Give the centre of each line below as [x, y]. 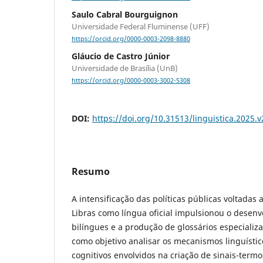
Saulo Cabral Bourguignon [125, 15]
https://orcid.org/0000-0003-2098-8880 [131, 39]
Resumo [91, 172]
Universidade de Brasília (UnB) [125, 68]
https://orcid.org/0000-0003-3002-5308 [131, 81]
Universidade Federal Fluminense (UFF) [141, 27]
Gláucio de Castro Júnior [121, 56]
